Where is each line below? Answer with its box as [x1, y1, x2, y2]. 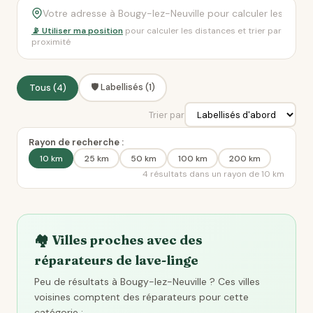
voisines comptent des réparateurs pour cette [34, 291, 249, 303]
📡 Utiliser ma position [31, 25, 123, 36]
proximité [31, 36, 71, 48]
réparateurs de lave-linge [34, 252, 198, 268]
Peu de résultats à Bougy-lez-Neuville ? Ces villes [34, 275, 260, 288]
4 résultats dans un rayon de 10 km [143, 168, 284, 180]
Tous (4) [29, 82, 66, 94]
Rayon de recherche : [29, 136, 124, 148]
